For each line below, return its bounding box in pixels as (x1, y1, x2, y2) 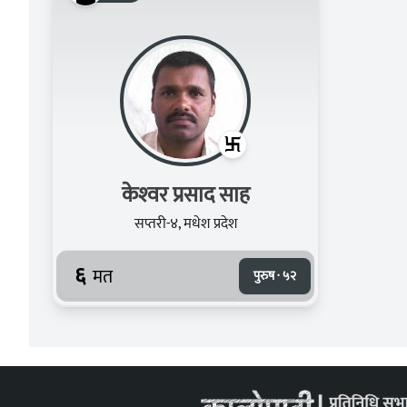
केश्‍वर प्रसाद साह (218, 176, 250, 213)
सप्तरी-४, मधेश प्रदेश (134, 211, 237, 236)
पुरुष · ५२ (253, 264, 296, 286)
